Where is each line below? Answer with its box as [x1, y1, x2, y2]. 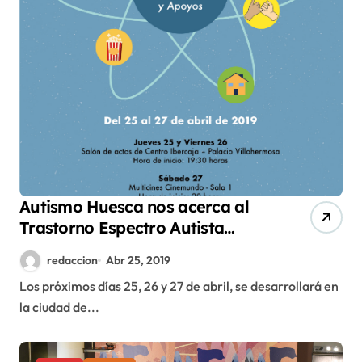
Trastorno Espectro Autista [19, 217, 225, 238]
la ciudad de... [19, 299, 99, 316]
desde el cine [19, 238, 118, 259]
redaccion [47, 252, 98, 267]
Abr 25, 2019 [106, 252, 171, 267]
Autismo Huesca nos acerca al [19, 196, 249, 217]
